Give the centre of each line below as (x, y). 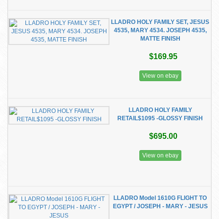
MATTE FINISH (160, 39)
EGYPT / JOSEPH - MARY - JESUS (160, 206)
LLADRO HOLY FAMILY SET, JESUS (160, 22)
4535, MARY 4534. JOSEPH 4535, (160, 30)
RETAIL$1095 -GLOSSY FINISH (160, 118)
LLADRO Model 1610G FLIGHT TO (160, 198)
